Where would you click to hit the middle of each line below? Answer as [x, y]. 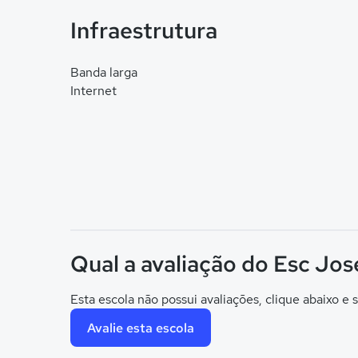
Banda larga [104, 72]
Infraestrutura [144, 30]
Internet [93, 91]
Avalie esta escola [141, 328]
